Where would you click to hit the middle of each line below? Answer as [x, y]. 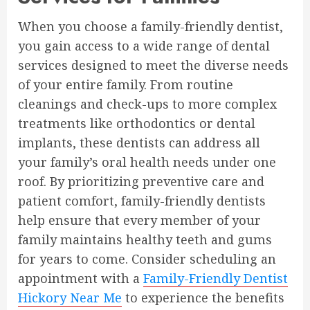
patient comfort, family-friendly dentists [142, 201]
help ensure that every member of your [139, 220]
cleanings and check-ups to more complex [147, 104]
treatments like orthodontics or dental [137, 124]
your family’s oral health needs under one [147, 162]
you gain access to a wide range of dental [144, 46]
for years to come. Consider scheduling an [147, 259]
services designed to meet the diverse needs [153, 65]
